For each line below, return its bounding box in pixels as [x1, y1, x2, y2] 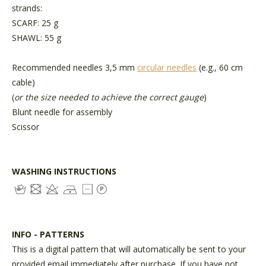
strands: [12, 2, 42, 14]
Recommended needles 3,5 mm [12, 61, 137, 73]
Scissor [12, 121, 39, 132]
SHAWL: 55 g [12, 31, 61, 43]
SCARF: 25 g [12, 17, 61, 28]
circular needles [137, 61, 197, 73]
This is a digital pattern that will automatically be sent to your [12, 243, 246, 255]
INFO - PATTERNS [12, 228, 84, 240]
